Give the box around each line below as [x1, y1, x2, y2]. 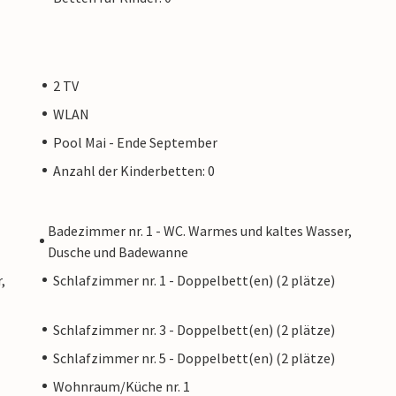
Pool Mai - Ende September [53, 133, 217, 151]
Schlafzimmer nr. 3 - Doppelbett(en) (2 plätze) [53, 320, 335, 339]
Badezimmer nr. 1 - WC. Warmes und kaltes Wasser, [48, 221, 352, 240]
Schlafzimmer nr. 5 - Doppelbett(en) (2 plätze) [53, 348, 335, 367]
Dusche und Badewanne [48, 242, 188, 261]
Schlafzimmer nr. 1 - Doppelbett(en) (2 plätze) [53, 270, 335, 289]
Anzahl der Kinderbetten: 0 [53, 161, 215, 179]
